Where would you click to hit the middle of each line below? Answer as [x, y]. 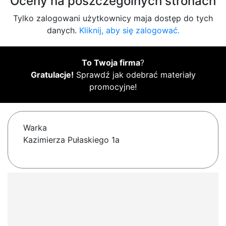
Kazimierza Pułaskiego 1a [71, 140]
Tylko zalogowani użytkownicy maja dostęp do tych [113, 18]
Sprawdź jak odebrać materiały [134, 75]
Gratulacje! [52, 75]
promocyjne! [113, 87]
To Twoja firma [111, 63]
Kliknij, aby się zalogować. [129, 31]
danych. [63, 31]
